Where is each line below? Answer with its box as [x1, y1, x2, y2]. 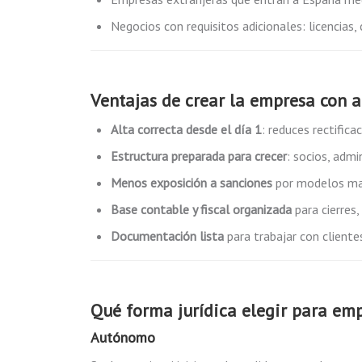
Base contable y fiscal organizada [111, 201, 292, 217]
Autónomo [90, 328, 155, 347]
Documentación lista [111, 228, 224, 244]
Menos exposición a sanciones [111, 175, 272, 191]
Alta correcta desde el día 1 [111, 121, 262, 137]
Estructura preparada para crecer [111, 148, 287, 164]
